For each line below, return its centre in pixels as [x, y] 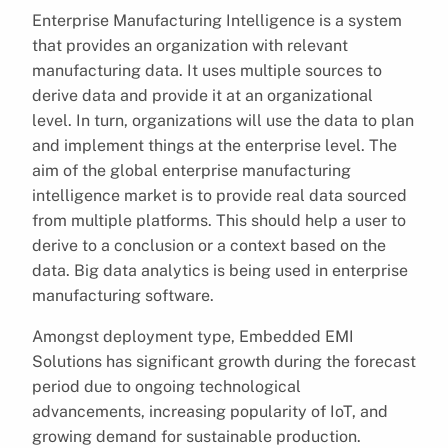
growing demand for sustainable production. [196, 436]
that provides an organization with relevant [190, 45]
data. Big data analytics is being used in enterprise [220, 270]
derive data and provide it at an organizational [202, 95]
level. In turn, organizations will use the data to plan [223, 120]
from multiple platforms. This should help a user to [219, 220]
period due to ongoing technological [166, 386]
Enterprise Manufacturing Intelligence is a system [217, 20]
